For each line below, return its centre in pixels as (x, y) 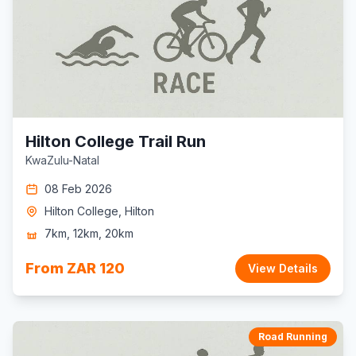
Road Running (293, 337)
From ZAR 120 (75, 268)
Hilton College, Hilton (99, 211)
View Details (283, 268)
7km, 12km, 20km (89, 233)
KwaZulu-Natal (62, 160)
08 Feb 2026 (78, 189)
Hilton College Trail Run (116, 141)
